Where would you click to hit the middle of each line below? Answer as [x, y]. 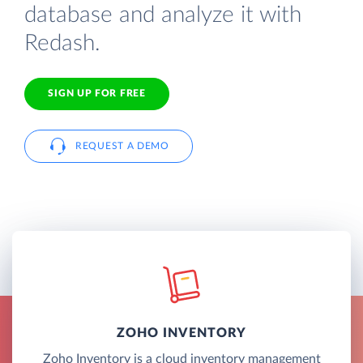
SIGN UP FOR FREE [97, 94]
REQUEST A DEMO [122, 145]
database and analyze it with [163, 15]
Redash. [62, 43]
